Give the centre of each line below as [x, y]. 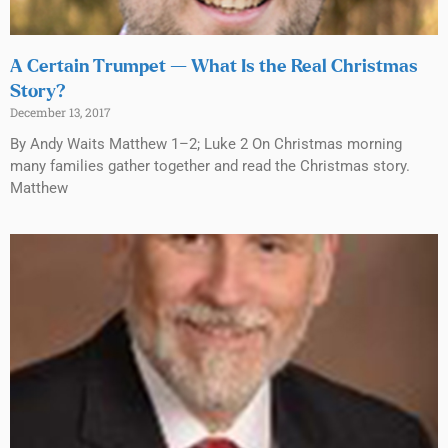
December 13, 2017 [60, 111]
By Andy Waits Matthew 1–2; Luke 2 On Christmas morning [206, 143]
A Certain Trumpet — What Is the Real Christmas [214, 66]
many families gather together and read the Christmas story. [210, 165]
